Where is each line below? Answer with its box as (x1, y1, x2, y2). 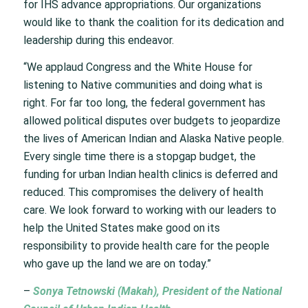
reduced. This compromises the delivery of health (23, 186, 263, 199)
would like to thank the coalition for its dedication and (23, 15, 284, 29)
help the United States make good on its (23, 221, 220, 235)
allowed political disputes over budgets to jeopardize (23, 114, 280, 128)
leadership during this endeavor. (23, 33, 174, 47)
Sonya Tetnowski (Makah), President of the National (30, 285, 282, 298)
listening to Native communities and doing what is (23, 78, 263, 92)
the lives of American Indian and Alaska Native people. (23, 132, 284, 146)
